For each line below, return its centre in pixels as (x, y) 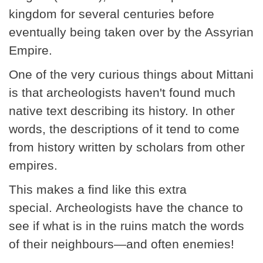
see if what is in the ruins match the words (127, 226)
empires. (33, 166)
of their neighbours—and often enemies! (122, 244)
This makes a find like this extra (98, 190)
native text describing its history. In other (122, 111)
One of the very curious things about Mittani (131, 75)
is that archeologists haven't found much (122, 93)
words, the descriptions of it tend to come (124, 129)
